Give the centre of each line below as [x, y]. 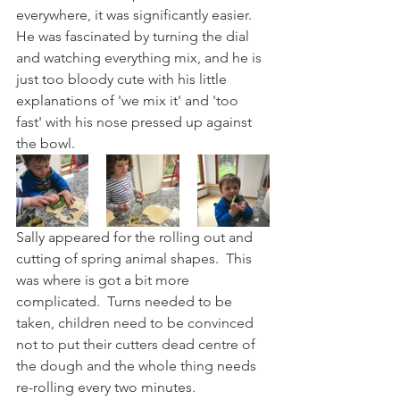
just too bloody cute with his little [123, 79]
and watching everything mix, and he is [141, 58]
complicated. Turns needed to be [126, 301]
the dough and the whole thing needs [138, 366]
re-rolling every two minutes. [109, 387]
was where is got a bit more [104, 280]
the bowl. [46, 143]
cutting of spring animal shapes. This [136, 258]
